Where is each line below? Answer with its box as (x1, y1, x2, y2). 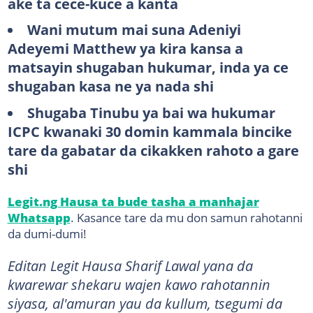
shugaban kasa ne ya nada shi (7, 76, 214, 96)
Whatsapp (7, 208, 71, 226)
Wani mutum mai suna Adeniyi (27, 20, 241, 39)
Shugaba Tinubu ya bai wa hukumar (27, 102, 275, 122)
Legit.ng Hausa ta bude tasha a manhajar (7, 192, 259, 210)
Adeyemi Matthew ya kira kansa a (7, 38, 243, 58)
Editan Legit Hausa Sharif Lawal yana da (7, 255, 253, 275)
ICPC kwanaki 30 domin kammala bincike (7, 121, 292, 141)
